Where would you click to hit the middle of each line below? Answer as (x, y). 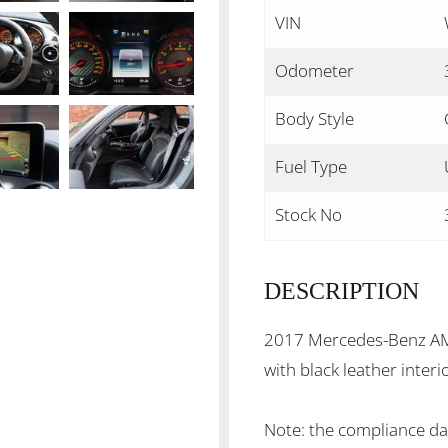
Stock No (308, 214)
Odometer (314, 70)
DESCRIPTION (341, 291)
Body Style (314, 118)
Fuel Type (311, 166)
